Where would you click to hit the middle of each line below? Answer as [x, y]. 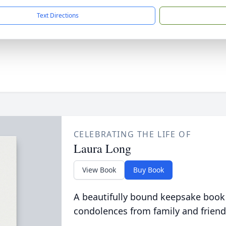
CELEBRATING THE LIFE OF [132, 134]
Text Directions [58, 15]
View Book [99, 170]
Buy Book [148, 170]
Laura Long [102, 148]
